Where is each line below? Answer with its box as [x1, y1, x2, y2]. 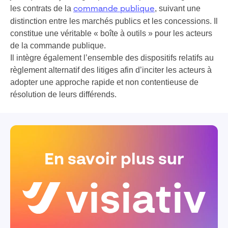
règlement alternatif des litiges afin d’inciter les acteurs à [10, 66, 212, 74]
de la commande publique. [10, 41, 106, 50]
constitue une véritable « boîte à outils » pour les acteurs [10, 29, 212, 38]
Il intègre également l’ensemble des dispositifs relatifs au [10, 53, 214, 62]
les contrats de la [10, 4, 73, 13]
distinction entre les [10, 17, 82, 25]
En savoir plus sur [44, 152, 184, 168]
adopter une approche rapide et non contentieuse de [10, 78, 198, 87]
